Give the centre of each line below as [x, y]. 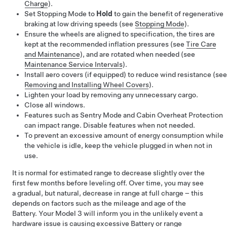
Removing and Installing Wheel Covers [87, 85]
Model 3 [69, 213]
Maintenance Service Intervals [73, 64]
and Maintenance [52, 54]
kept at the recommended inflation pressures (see [105, 44]
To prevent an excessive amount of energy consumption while [124, 135]
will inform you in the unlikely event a [142, 213]
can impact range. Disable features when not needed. [110, 125]
